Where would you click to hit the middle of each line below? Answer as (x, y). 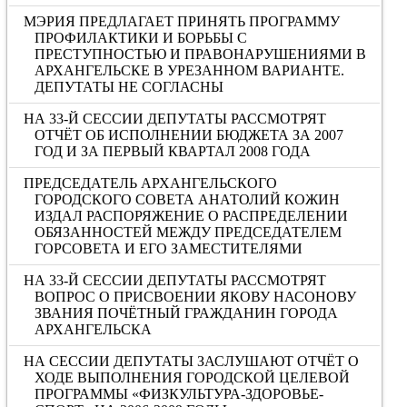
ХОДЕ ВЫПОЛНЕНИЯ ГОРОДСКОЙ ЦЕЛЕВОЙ (192, 377)
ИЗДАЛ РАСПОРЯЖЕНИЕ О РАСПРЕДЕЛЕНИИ (191, 216)
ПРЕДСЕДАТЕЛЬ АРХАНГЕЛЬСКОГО (151, 183)
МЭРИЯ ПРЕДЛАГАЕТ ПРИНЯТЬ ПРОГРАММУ (182, 21)
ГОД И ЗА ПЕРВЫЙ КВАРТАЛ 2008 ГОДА (172, 151)
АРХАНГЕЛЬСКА (93, 329)
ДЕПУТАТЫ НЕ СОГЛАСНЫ (129, 87)
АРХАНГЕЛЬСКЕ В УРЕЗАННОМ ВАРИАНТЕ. (189, 70)
